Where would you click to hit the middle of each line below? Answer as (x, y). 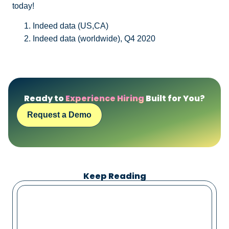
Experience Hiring (105, 99)
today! (23, 6)
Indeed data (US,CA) (71, 26)
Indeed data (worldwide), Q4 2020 (94, 39)
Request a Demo (59, 115)
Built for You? (175, 99)
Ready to (45, 99)
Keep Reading (114, 176)
